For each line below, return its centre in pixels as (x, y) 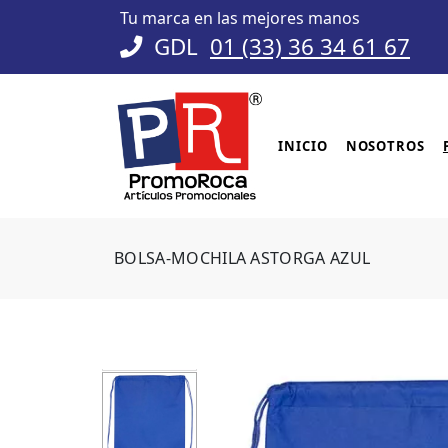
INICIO (303, 145)
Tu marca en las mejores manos (240, 18)
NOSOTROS (385, 145)
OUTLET (256, 391)
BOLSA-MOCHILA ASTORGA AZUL (242, 258)
